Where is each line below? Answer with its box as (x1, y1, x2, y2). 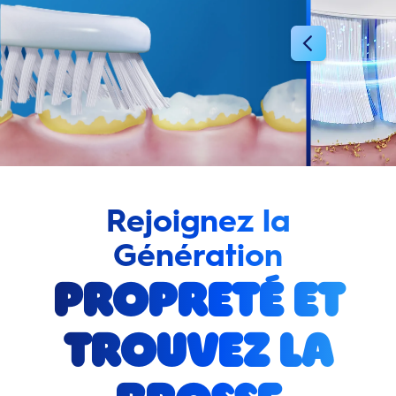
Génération (113, 236, 283, 274)
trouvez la (64, 335, 332, 377)
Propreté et (52, 285, 344, 327)
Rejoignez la (105, 202, 291, 240)
